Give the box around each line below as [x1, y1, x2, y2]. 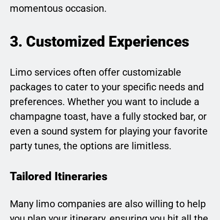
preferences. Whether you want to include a [10, 95, 199, 108]
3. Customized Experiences [10, 33, 189, 51]
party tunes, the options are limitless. [10, 139, 171, 152]
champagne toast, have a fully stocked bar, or [10, 110, 207, 122]
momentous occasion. [10, 2, 107, 15]
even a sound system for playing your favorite [10, 125, 208, 137]
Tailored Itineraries [10, 169, 108, 183]
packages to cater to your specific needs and [10, 81, 204, 93]
